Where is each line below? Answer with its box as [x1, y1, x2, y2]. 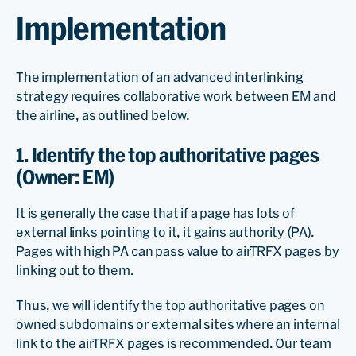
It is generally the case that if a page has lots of [16, 205, 295, 220]
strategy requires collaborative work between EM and [16, 88, 336, 103]
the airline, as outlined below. [16, 107, 192, 122]
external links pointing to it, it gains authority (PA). [16, 224, 315, 239]
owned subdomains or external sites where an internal [16, 316, 340, 331]
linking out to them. [16, 262, 139, 277]
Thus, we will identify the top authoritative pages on [16, 297, 325, 312]
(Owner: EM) [16, 165, 116, 188]
